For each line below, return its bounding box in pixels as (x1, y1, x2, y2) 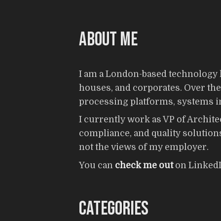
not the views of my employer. (79, 142, 209, 152)
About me (79, 28, 138, 51)
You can (79, 160, 115, 171)
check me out (115, 160, 173, 171)
